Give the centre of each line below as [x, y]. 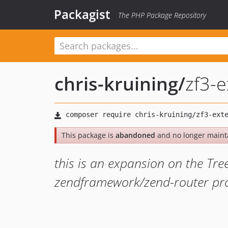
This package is [89, 135]
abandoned [135, 135]
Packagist [82, 14]
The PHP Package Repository [162, 15]
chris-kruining [116, 84]
